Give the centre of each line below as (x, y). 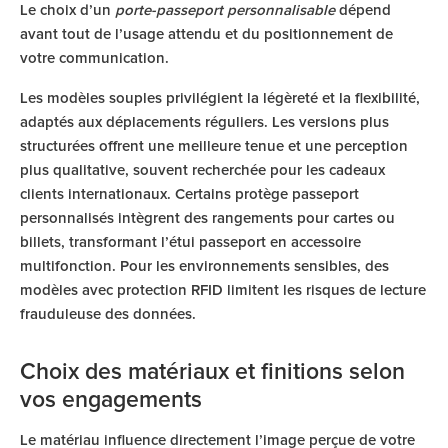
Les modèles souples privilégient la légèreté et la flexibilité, (220, 98)
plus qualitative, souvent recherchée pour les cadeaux (202, 170)
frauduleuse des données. (108, 314)
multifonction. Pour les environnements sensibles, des (204, 266)
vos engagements (111, 400)
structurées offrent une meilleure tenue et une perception (214, 146)
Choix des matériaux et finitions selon (212, 372)
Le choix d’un (67, 10)
